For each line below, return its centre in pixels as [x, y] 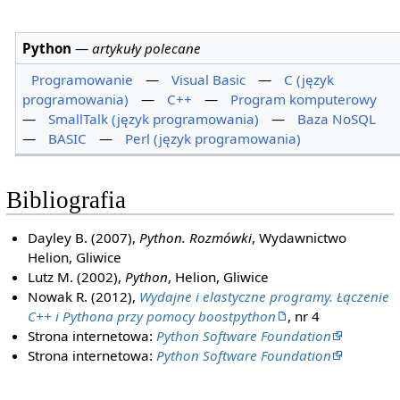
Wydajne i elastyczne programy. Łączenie [265, 296]
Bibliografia [66, 200]
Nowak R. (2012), [84, 296]
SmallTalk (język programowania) [154, 118]
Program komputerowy [304, 99]
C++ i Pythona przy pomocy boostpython [152, 316]
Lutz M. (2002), [77, 276]
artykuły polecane [147, 48]
